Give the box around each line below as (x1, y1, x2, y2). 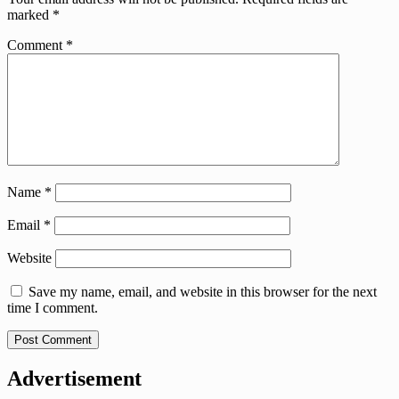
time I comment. (7, 299, 98, 315)
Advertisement (7, 366, 142, 390)
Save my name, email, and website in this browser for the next (28, 283, 377, 299)
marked (7, 6, 53, 22)
